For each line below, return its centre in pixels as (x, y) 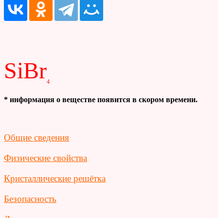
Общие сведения (36, 137)
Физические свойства (45, 158)
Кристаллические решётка (55, 178)
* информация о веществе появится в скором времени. (102, 99)
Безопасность (30, 199)
